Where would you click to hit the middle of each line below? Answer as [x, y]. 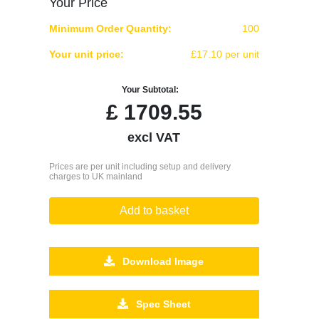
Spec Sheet [162, 304]
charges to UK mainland [95, 176]
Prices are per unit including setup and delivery [140, 166]
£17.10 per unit [225, 54]
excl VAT [154, 137]
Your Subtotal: [151, 89]
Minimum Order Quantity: [110, 28]
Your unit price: [86, 54]
